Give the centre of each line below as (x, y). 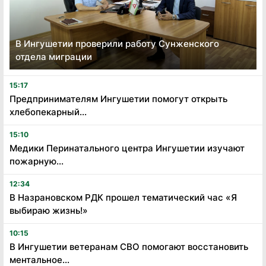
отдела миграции (54, 56)
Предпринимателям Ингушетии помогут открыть (118, 99)
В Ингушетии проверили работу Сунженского (117, 43)
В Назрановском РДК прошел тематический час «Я (123, 197)
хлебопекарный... (48, 112)
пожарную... (37, 161)
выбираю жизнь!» (49, 210)
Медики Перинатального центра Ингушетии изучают (127, 148)
